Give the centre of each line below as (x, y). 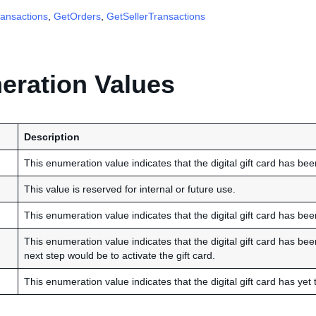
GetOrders (77, 16)
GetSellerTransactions (156, 16)
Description (52, 137)
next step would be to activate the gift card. (120, 255)
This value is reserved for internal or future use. (130, 189)
